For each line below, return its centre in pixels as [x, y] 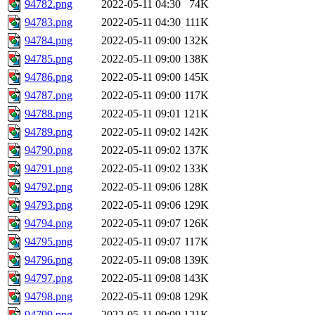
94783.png [49, 22]
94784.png [49, 41]
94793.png [49, 205]
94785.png [49, 59]
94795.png [49, 242]
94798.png [49, 297]
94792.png [49, 187]
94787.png [49, 96]
